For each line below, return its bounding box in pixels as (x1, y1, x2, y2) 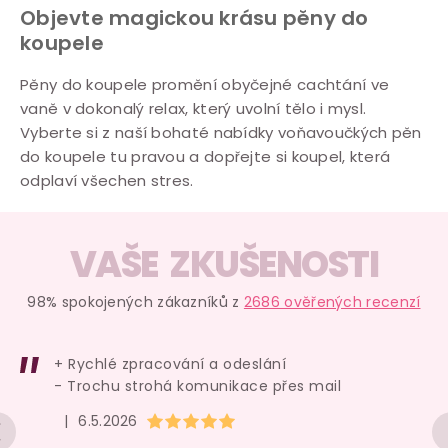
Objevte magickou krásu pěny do (20, 3, 369, 32)
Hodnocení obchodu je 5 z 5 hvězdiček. (145, 408, 427, 429)
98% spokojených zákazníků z (27, 291, 244, 312)
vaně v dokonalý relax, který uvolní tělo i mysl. (20, 97, 367, 119)
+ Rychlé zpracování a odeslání (54, 353, 286, 374)
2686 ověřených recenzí (243, 291, 421, 312)
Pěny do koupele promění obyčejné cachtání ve (20, 73, 390, 95)
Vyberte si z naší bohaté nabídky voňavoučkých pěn (20, 121, 422, 143)
